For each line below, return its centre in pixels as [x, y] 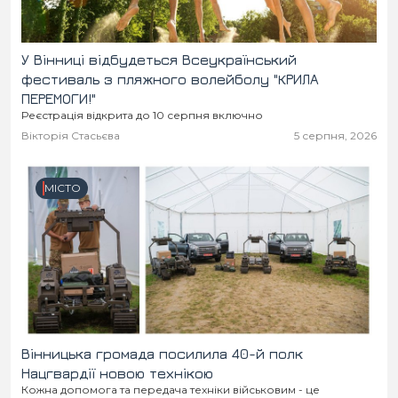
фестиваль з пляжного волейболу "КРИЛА [170, 80]
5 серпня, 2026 [335, 136]
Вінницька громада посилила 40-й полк [162, 354]
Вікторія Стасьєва [71, 136]
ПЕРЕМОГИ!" [59, 99]
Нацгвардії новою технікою [117, 374]
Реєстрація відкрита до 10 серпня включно [175, 115]
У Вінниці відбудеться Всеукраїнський [159, 60]
